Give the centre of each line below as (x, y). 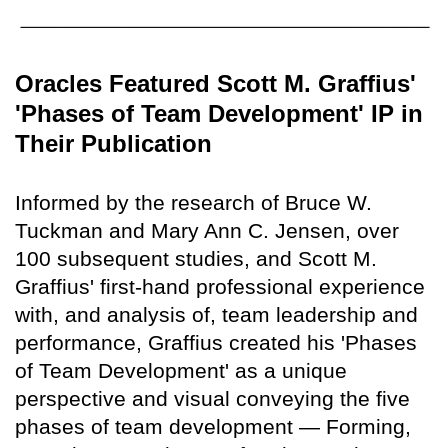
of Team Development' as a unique (181, 370)
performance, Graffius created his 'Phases (216, 342)
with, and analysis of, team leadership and (216, 314)
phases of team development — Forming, (213, 426)
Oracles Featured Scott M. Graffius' (215, 83)
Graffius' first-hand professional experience (220, 286)
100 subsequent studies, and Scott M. (196, 258)
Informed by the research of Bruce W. (193, 202)
